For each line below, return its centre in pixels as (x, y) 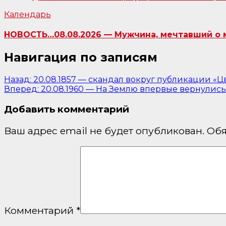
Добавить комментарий (67, 109)
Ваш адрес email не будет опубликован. (104, 131)
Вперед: (21, 89)
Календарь (27, 14)
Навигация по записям (81, 58)
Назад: (18, 80)
